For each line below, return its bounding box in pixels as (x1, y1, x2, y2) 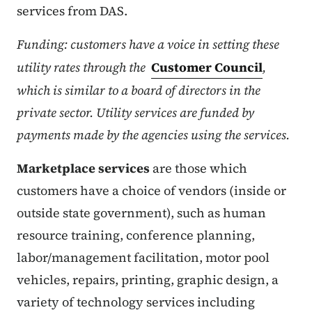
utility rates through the (17, 58, 148, 76)
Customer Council (151, 58, 263, 76)
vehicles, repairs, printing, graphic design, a (17, 270, 279, 288)
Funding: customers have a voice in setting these (17, 35, 279, 53)
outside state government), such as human (17, 203, 266, 221)
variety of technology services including (17, 292, 255, 311)
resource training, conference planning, (17, 226, 255, 244)
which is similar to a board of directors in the (17, 81, 260, 99)
